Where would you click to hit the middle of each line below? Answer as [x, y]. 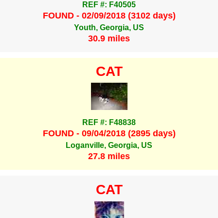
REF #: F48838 [109, 123]
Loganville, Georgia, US [109, 145]
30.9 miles [109, 38]
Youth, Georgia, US [109, 27]
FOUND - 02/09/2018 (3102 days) [109, 16]
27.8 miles [109, 156]
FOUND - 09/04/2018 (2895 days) [109, 134]
